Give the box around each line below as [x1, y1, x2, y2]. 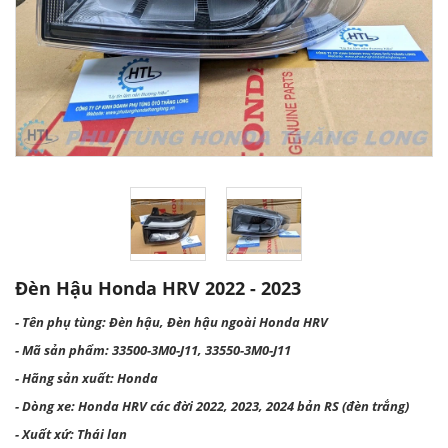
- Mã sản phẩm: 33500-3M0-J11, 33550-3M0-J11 [15, 341, 291, 359]
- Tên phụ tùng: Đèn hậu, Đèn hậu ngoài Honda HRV [15, 313, 328, 331]
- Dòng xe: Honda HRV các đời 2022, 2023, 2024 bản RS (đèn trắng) [15, 397, 409, 415]
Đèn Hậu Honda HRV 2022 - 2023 [15, 276, 301, 300]
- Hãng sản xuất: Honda [15, 369, 158, 387]
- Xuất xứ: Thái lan [15, 425, 127, 443]
